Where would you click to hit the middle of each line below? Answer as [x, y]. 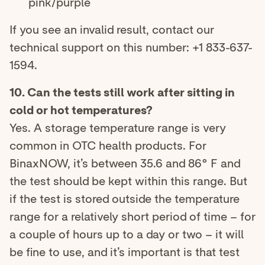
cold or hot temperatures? [81, 110]
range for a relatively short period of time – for [132, 217]
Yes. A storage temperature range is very [118, 128]
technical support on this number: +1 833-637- [131, 48]
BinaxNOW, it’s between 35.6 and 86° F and [125, 164]
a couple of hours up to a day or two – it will [127, 235]
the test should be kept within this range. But [128, 181]
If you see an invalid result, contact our [112, 30]
